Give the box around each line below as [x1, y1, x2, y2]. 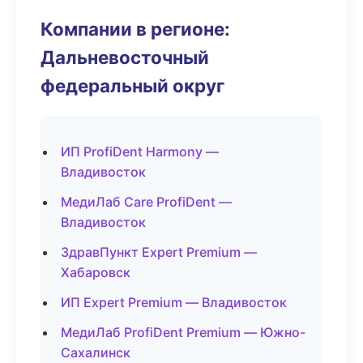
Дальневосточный [41, 46, 209, 68]
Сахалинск [61, 344, 130, 361]
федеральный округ [41, 75, 224, 96]
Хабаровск [61, 264, 130, 280]
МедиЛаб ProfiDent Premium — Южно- [61, 324, 305, 340]
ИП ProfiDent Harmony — [61, 143, 219, 160]
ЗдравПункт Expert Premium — [61, 244, 257, 260]
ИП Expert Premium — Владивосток [61, 294, 287, 310]
